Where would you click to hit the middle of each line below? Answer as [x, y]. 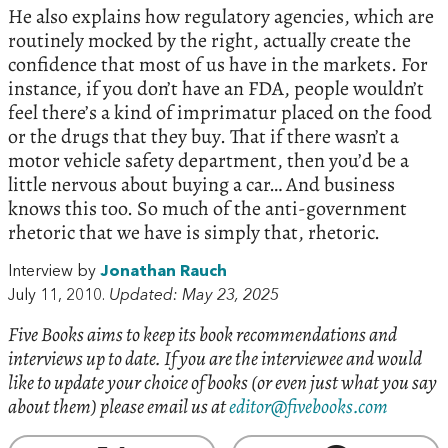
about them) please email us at [118, 406]
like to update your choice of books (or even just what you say [222, 382]
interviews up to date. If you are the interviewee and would [215, 358]
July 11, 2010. [58, 295]
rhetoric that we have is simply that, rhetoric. [194, 233]
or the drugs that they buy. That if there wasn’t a [203, 137]
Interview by [54, 272]
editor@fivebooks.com [308, 406]
